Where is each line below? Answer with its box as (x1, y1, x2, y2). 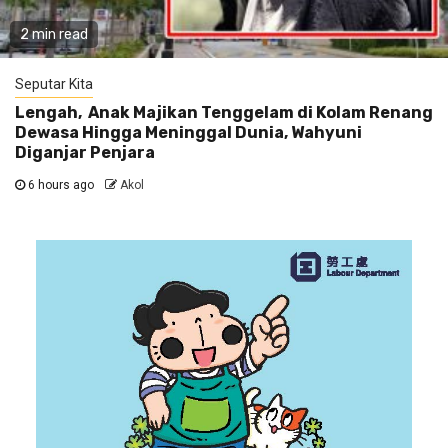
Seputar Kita (15, 76, 93, 93)
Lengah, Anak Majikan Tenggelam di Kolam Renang (15, 103, 433, 123)
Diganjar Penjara (15, 143, 155, 163)
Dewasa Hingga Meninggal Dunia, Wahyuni (15, 123, 362, 143)
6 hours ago (25, 178, 97, 193)
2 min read (20, 26, 88, 44)
